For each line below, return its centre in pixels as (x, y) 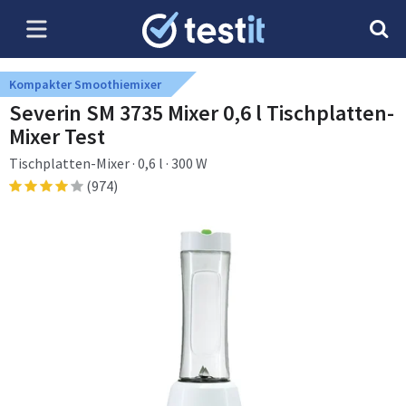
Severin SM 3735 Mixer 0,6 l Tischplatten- (202, 113)
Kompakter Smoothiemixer (85, 84)
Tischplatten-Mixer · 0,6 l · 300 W (108, 163)
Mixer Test (57, 136)
